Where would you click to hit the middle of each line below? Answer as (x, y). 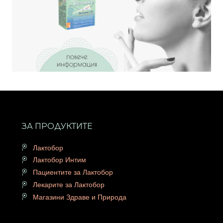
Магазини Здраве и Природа (80, 197)
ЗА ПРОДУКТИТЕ (57, 126)
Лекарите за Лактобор (69, 184)
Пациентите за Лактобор (73, 172)
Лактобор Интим (60, 160)
